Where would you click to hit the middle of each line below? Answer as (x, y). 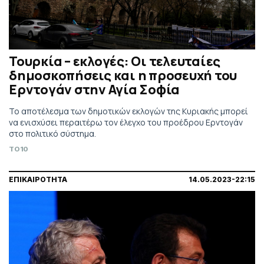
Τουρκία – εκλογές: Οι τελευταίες (115, 61)
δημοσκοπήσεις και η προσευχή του (123, 75)
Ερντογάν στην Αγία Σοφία (94, 89)
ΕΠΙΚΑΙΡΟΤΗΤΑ (38, 179)
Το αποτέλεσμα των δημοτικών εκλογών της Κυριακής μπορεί (128, 111)
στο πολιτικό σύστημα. (52, 133)
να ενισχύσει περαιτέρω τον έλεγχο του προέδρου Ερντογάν (126, 122)
